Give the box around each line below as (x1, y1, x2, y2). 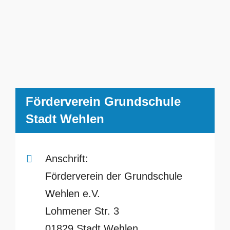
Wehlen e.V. (45, 187, 100, 199)
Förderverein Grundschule (25, 94, 181, 109)
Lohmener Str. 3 (45, 205, 119, 217)
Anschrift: (45, 152, 88, 164)
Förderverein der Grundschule (45, 170, 182, 182)
